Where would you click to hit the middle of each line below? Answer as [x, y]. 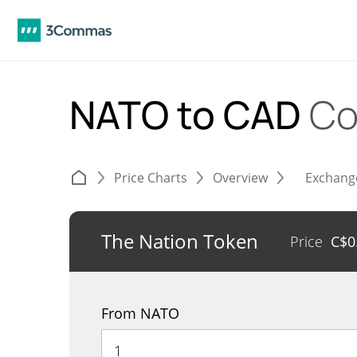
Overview [240, 178]
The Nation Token [180, 241]
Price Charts [151, 178]
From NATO [140, 313]
